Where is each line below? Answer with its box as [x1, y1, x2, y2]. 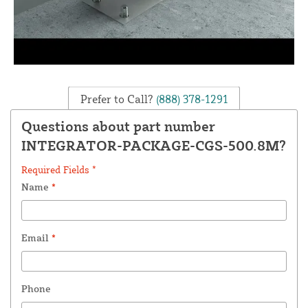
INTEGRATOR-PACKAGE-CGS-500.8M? [21, 136, 286, 154]
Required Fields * [21, 163, 96, 175]
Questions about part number [21, 117, 215, 135]
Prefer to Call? [80, 91, 153, 106]
